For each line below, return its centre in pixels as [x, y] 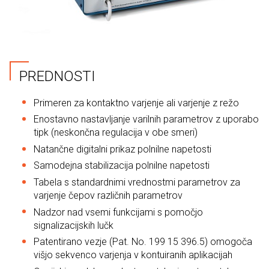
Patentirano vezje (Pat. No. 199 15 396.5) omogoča [143, 242]
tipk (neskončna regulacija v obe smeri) [116, 133]
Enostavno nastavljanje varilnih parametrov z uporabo [146, 119]
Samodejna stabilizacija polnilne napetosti [122, 166]
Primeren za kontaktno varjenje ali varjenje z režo [136, 103]
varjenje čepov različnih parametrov [108, 196]
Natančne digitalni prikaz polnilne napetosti [122, 149]
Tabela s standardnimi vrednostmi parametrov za [137, 183]
